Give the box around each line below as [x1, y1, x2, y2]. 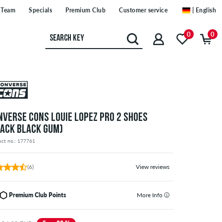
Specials [29, 6, 52, 14]
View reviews [135, 163, 169, 171]
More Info [136, 191, 164, 199]
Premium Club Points [9, 191, 66, 199]
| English [192, 6, 216, 14]
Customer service [119, 6, 167, 14]
